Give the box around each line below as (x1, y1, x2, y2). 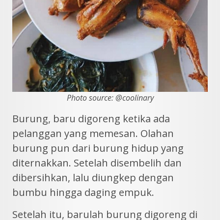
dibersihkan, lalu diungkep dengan (12, 171, 174, 184)
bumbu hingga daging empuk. (12, 186, 154, 199)
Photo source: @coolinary (66, 92, 154, 103)
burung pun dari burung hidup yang (12, 141, 184, 155)
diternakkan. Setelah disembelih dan (12, 156, 182, 169)
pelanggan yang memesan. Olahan (12, 127, 174, 140)
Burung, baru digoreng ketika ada (12, 112, 170, 125)
